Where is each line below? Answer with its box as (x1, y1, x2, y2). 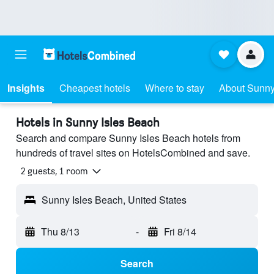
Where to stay (145, 81, 204, 95)
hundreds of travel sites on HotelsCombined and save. (16, 146, 250, 160)
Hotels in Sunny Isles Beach (16, 115, 160, 130)
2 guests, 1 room (21, 165, 88, 177)
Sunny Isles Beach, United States (42, 193, 187, 207)
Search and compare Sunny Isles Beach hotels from (16, 131, 240, 145)
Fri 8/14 (163, 224, 196, 239)
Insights (7, 81, 45, 95)
